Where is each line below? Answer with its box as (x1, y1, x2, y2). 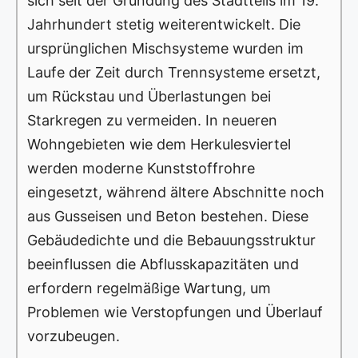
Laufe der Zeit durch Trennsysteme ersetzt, (27, 64, 320, 82)
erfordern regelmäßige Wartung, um (27, 280, 271, 297)
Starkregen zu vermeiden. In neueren (27, 112, 277, 129)
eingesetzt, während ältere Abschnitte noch (27, 184, 324, 201)
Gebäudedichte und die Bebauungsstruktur (27, 232, 316, 249)
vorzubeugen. (27, 328, 120, 345)
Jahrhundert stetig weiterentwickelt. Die (27, 16, 300, 34)
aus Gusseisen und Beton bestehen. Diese (27, 208, 308, 225)
